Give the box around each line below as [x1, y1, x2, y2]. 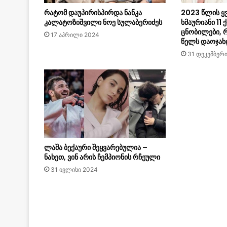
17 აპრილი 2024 [51, 30, 99, 39]
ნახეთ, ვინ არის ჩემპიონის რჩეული [44, 152, 160, 162]
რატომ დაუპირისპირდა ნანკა [44, 7, 142, 18]
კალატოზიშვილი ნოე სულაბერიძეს [44, 17, 162, 27]
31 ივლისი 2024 [51, 165, 98, 173]
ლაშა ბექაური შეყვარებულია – [44, 142, 147, 153]
